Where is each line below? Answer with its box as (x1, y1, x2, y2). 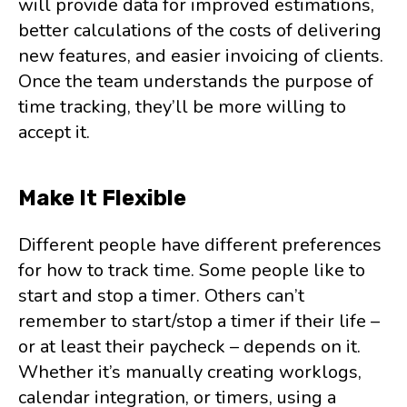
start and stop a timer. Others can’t (18, 283, 304, 308)
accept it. (18, 120, 90, 144)
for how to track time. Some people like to (18, 258, 365, 283)
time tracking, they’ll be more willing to (18, 94, 346, 119)
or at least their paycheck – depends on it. (18, 334, 361, 359)
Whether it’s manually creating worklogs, (18, 360, 362, 384)
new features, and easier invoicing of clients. (18, 44, 383, 68)
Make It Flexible (18, 185, 186, 211)
